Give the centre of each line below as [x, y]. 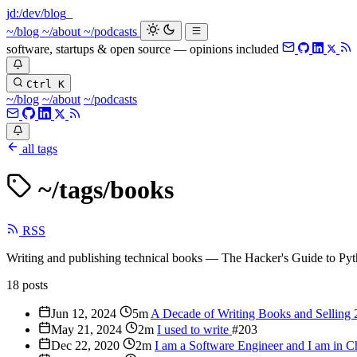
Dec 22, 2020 [85, 345]
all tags [38, 148]
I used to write [194, 329]
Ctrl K [46, 84]
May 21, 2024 [86, 329]
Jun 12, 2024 [84, 313]
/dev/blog [43, 13]
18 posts [27, 284]
